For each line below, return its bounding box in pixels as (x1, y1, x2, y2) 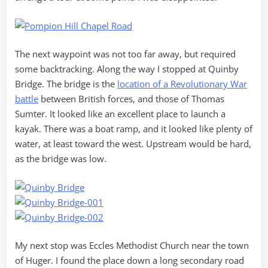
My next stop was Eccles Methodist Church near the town (15, 239, 249, 252)
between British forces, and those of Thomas (38, 93, 224, 105)
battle (15, 93, 38, 105)
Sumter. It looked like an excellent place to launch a (15, 108, 226, 120)
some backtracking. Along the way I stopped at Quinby (15, 63, 239, 75)
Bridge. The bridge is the (15, 78, 117, 90)
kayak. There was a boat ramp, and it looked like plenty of (15, 123, 252, 135)
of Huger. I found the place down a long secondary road (15, 254, 244, 267)
